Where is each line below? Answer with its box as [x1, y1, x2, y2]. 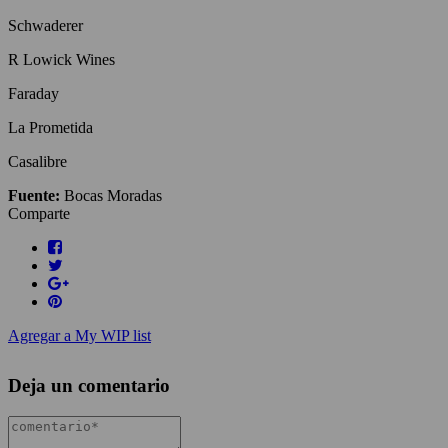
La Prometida [8, 118, 93, 136]
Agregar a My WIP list [8, 326, 151, 344]
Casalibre [8, 152, 67, 170]
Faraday [8, 84, 59, 102]
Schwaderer [8, 16, 83, 34]
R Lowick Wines [8, 50, 115, 68]
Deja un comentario [8, 374, 170, 396]
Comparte [8, 204, 70, 222]
